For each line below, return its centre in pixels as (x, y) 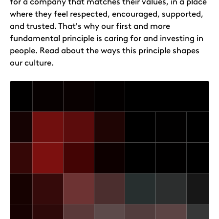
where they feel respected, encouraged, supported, (107, 14)
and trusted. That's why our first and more (90, 26)
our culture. (32, 63)
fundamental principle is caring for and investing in (107, 38)
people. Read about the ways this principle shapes (105, 51)
